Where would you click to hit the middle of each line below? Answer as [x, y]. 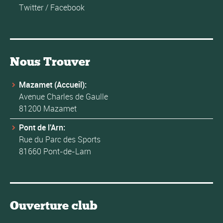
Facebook [67, 8]
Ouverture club [54, 206]
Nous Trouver [50, 62]
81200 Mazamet [48, 109]
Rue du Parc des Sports [60, 140]
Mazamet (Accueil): [53, 85]
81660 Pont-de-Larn [55, 152]
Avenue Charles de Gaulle [63, 97]
